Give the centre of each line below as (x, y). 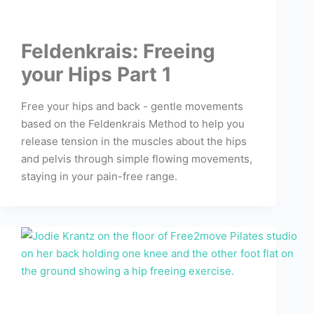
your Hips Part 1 (96, 75)
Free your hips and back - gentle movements (132, 107)
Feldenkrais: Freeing (118, 52)
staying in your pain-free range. (99, 177)
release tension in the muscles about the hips (134, 142)
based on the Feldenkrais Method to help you (133, 124)
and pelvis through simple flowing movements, (137, 159)
